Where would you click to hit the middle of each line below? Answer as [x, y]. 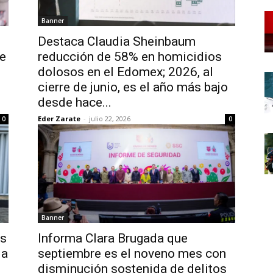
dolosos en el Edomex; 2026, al [126, 72]
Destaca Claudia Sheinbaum [117, 41]
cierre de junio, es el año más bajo [133, 87]
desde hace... [75, 102]
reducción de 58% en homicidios [130, 57]
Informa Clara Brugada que [113, 238]
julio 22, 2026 [110, 119]
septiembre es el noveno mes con [132, 253]
